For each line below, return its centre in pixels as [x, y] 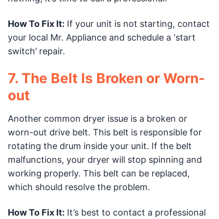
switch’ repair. [36, 51]
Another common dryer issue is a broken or [98, 118]
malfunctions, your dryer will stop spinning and [105, 159]
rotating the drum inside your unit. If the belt [100, 146]
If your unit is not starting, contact [137, 23]
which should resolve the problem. [79, 187]
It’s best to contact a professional [135, 212]
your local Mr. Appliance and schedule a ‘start [102, 37]
